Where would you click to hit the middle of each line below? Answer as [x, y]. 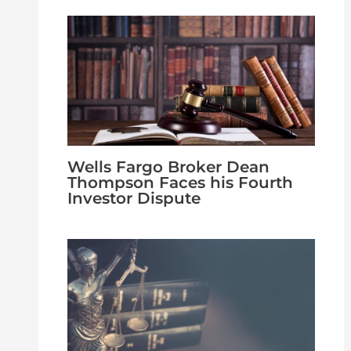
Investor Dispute [134, 198]
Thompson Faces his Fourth [180, 182]
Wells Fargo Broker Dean [168, 166]
